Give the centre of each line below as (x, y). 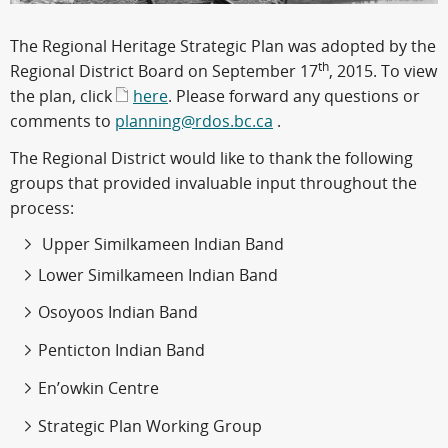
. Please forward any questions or (294, 96)
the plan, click (63, 96)
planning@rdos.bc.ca (194, 121)
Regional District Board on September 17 (164, 71)
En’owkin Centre (98, 389)
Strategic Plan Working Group (150, 426)
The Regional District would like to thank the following (211, 159)
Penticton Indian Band (121, 351)
